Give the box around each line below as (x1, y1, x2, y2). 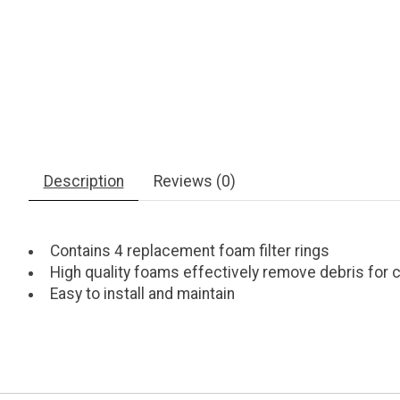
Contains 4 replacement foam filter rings (49, 242, 329, 261)
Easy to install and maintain (49, 285, 235, 304)
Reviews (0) (153, 172, 236, 191)
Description (43, 172, 124, 191)
